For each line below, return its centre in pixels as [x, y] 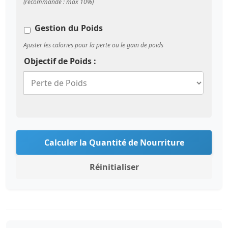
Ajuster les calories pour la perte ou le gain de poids [93, 45]
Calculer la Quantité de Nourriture [114, 142]
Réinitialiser [114, 167]
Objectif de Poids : [60, 61]
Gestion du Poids [69, 28]
